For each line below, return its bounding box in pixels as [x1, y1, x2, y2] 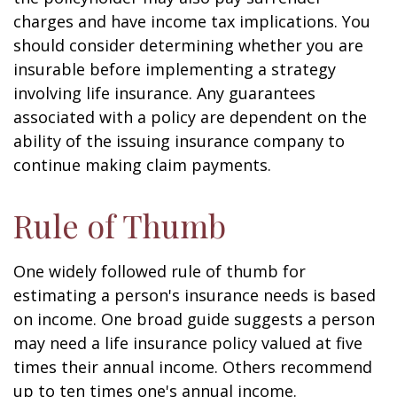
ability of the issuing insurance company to [13, 130, 345, 152]
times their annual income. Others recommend [13, 356, 372, 378]
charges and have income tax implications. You [13, 11, 370, 32]
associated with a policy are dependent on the [13, 106, 367, 128]
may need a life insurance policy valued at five [13, 332, 362, 354]
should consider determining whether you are [13, 35, 363, 56]
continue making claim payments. [13, 154, 271, 175]
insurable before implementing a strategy [13, 58, 336, 80]
